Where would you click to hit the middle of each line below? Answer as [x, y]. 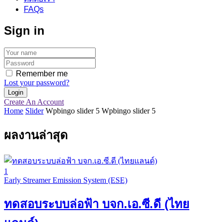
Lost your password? [37, 82]
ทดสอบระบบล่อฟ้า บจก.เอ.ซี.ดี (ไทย [97, 204]
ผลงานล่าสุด [36, 135]
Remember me [42, 73]
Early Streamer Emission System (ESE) [66, 180]
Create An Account [34, 102]
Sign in [24, 30]
